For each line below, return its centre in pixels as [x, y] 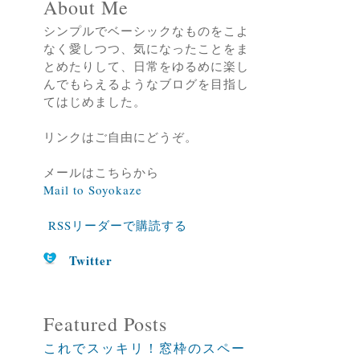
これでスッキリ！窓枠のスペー [144, 348]
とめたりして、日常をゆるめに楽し [146, 66]
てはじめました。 [94, 101]
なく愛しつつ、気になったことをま [146, 48]
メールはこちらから [101, 172]
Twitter [90, 260]
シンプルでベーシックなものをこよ [146, 31]
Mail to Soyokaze [92, 190]
